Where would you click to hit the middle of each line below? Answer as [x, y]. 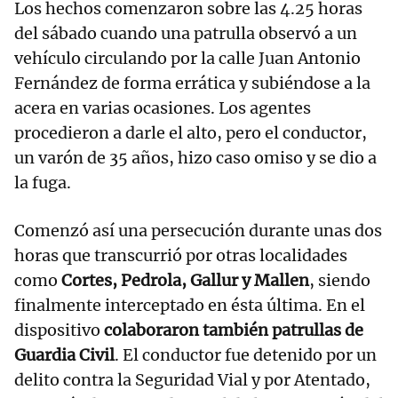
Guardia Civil [64, 355]
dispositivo [59, 330]
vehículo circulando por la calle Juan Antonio [187, 59]
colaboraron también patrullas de [234, 330]
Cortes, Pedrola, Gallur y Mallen [185, 281]
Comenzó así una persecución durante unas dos [198, 231]
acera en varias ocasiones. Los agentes [163, 108]
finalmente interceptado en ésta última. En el [190, 306]
